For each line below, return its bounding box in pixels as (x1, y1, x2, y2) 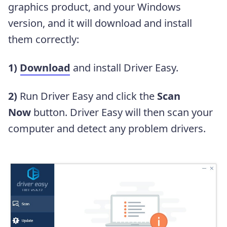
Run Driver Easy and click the (17, 89, 155, 103)
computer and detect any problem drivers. (8, 121, 206, 135)
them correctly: (8, 32, 79, 46)
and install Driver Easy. (70, 60, 178, 74)
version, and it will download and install (8, 16, 192, 30)
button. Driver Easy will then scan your (31, 105, 213, 119)
